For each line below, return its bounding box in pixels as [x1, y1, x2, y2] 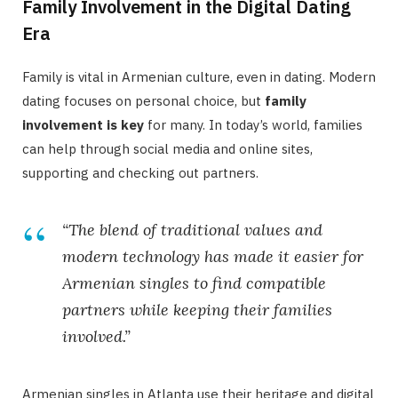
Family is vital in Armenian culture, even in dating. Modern [22, 68, 376, 85]
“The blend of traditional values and [62, 219, 322, 240]
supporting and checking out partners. [22, 163, 259, 181]
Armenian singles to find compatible [62, 272, 326, 293]
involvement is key [22, 115, 144, 133]
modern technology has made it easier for [62, 245, 363, 267]
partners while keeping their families [62, 298, 332, 320]
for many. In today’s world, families [144, 115, 362, 133]
